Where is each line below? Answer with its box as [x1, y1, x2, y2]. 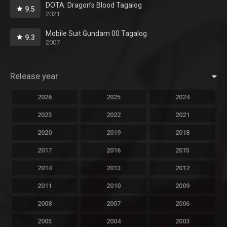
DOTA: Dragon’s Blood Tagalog [46, 1, 142, 10]
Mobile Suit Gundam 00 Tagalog [46, 29, 147, 38]
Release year [10, 71, 58, 82]
